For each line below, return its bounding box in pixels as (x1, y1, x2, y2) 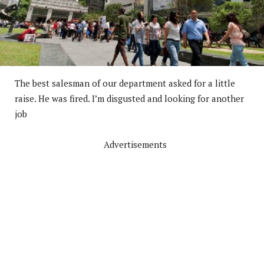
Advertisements (103, 138, 167, 150)
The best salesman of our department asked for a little (15, 77, 235, 89)
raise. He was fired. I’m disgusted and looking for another (15, 92, 244, 104)
